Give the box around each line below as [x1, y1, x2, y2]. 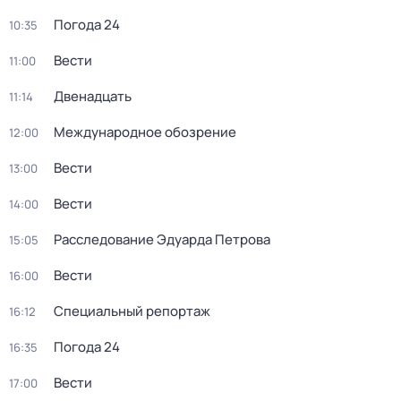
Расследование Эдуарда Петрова [54, 230, 270, 249]
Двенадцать [54, 87, 132, 106]
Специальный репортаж [54, 302, 210, 320]
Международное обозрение [54, 123, 236, 141]
